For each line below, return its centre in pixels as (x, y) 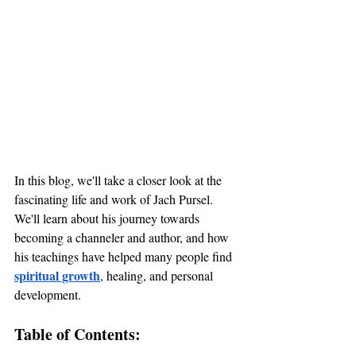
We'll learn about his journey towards (108, 218)
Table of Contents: (77, 334)
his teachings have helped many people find (125, 256)
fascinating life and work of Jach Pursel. (115, 199)
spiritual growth (57, 275)
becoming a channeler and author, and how (123, 237)
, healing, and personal (158, 275)
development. (48, 294)
